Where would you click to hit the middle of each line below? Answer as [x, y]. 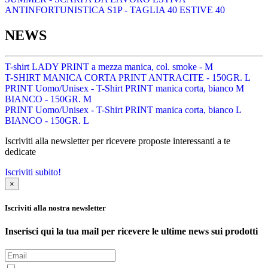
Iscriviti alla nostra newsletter [55, 208]
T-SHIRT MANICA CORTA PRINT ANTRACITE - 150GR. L [128, 77]
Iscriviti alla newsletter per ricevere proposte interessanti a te [118, 141]
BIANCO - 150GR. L [47, 120]
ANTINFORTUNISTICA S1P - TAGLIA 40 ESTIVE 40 [115, 10]
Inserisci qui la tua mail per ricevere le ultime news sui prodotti [131, 231]
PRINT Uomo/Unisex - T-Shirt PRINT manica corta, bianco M [124, 88]
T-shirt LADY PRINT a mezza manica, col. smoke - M [109, 66]
